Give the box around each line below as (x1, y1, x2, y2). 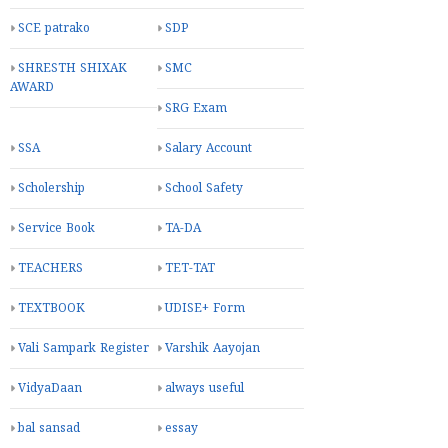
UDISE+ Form (165, 300, 245, 318)
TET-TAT (165, 260, 215, 278)
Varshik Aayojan (165, 340, 260, 358)
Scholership (18, 180, 85, 198)
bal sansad (18, 420, 80, 438)
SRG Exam (165, 100, 227, 118)
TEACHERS (18, 260, 83, 278)
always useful (165, 380, 244, 398)
